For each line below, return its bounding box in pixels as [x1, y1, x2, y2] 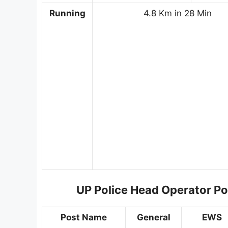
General [136, 212, 170, 222]
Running [49, 8, 85, 19]
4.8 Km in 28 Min [143, 8, 212, 19]
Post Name [61, 212, 107, 222]
